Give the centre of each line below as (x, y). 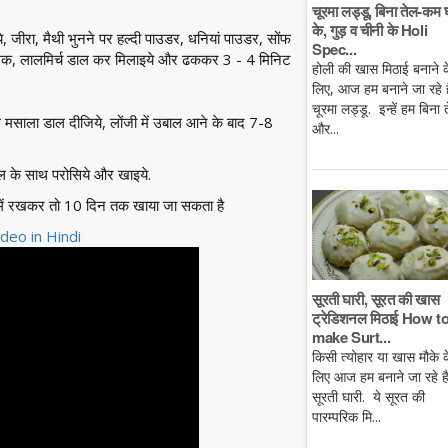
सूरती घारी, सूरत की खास (376, 298)
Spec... (334, 49)
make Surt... (351, 336)
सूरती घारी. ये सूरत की (368, 396)
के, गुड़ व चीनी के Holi (370, 30)
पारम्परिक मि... (346, 416)
